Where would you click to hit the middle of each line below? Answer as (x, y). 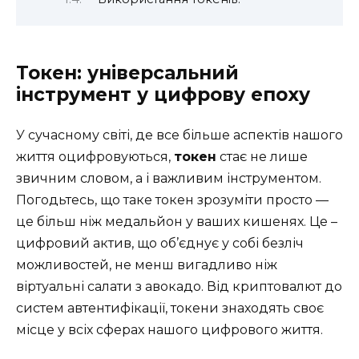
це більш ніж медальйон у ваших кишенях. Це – (177, 221)
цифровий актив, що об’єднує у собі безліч (160, 243)
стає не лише (262, 156)
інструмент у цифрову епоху (163, 94)
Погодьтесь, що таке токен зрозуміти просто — (172, 200)
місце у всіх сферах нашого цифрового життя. (169, 329)
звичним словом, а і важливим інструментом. (169, 178)
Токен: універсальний (127, 73)
